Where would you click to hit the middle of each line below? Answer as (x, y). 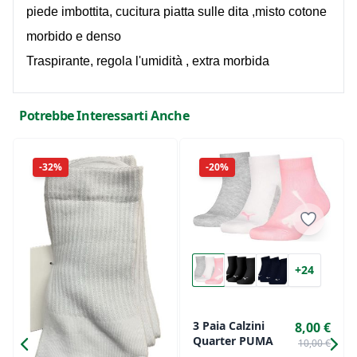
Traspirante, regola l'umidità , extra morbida (148, 61)
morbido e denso (74, 36)
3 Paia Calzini (229, 326)
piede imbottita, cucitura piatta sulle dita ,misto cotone (177, 11)
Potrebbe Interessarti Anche (104, 115)
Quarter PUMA (233, 341)
